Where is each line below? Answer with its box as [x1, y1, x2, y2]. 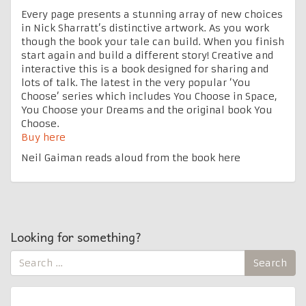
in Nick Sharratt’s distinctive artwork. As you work [21, 21, 269, 34]
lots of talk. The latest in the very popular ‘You [21, 76, 251, 89]
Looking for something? [10, 226, 142, 247]
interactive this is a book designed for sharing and [21, 62, 268, 75]
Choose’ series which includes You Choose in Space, [21, 89, 277, 102]
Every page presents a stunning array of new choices [21, 8, 283, 20]
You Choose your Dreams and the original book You [21, 103, 273, 116]
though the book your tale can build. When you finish [21, 35, 284, 48]
